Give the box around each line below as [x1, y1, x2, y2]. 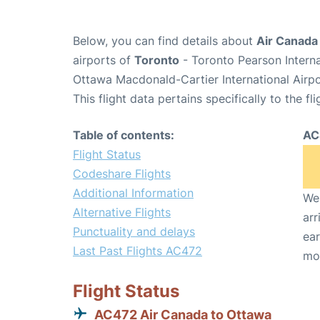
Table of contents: [73, 128, 174, 142]
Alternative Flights [73, 205, 171, 219]
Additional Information [73, 186, 194, 200]
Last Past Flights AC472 [73, 244, 202, 258]
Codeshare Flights [73, 166, 171, 181]
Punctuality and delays [73, 224, 195, 239]
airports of [73, 53, 134, 67]
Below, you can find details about [73, 34, 256, 48]
